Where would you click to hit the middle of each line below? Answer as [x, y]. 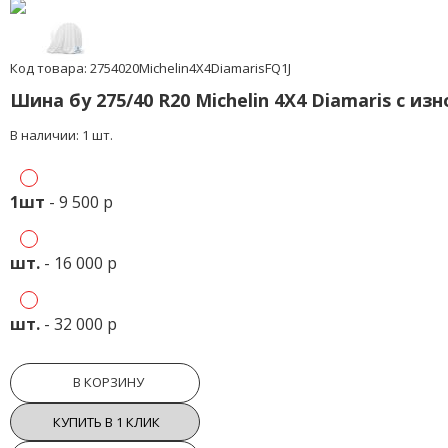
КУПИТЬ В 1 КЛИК [106, 421]
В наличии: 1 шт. [61, 135]
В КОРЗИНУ [108, 382]
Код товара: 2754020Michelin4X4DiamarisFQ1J [150, 68]
